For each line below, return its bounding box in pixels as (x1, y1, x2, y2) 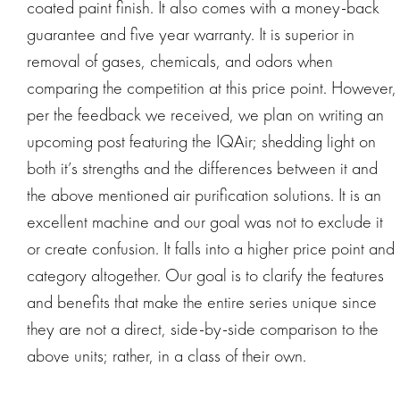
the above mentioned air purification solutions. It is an (27, 182, 381, 206)
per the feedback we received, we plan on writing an (27, 102, 384, 126)
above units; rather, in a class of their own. (27, 343, 306, 367)
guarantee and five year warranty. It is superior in (27, 21, 354, 46)
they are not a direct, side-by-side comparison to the (27, 316, 379, 340)
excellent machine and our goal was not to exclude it (27, 209, 383, 233)
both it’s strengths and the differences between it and (27, 155, 378, 179)
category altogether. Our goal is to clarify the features (27, 262, 384, 287)
